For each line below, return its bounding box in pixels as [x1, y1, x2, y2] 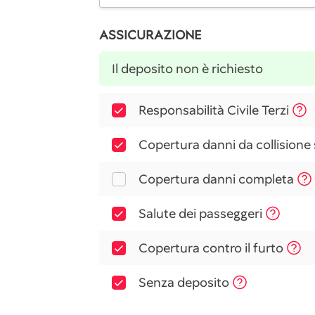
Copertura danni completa [139, 171, 294, 187]
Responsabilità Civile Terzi [139, 102, 289, 118]
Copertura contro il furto [139, 240, 283, 256]
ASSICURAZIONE [99, 27, 201, 43]
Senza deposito [139, 274, 229, 290]
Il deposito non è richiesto [112, 60, 263, 77]
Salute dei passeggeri [139, 205, 262, 221]
